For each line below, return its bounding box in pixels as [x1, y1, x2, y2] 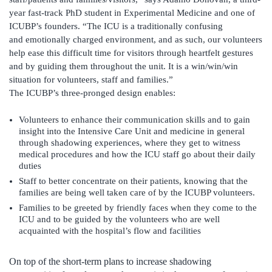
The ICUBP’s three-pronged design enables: [9, 88, 175, 98]
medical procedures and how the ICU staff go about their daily [19, 149, 256, 160]
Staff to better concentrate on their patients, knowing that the [19, 176, 248, 186]
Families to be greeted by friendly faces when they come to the [19, 203, 257, 213]
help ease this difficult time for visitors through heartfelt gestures [9, 48, 253, 58]
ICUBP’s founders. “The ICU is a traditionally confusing [9, 21, 223, 32]
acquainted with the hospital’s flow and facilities [19, 226, 201, 236]
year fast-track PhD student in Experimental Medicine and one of [9, 8, 255, 18]
